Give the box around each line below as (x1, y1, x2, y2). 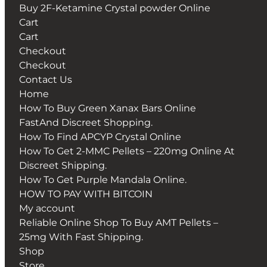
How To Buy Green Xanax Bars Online (19, 103, 196, 114)
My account (19, 203, 75, 215)
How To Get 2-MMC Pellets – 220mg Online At (19, 145, 235, 157)
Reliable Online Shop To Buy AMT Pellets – (19, 217, 218, 229)
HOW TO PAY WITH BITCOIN (19, 188, 153, 200)
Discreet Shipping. (19, 160, 107, 172)
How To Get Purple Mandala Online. (19, 174, 187, 186)
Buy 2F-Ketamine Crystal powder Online (19, 2, 210, 14)
